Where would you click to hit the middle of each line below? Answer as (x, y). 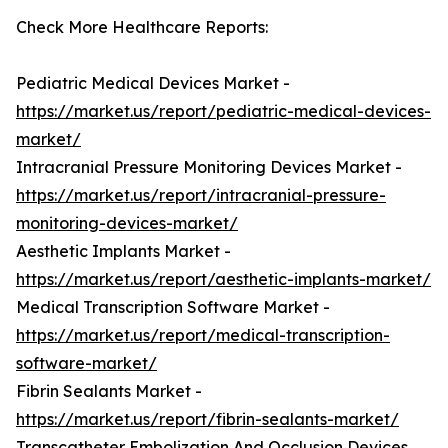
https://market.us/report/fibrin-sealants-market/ (207, 419)
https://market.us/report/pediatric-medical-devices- (223, 111)
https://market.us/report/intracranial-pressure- (201, 195)
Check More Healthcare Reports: (142, 27)
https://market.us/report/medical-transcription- (203, 335)
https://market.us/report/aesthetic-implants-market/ (223, 279)
